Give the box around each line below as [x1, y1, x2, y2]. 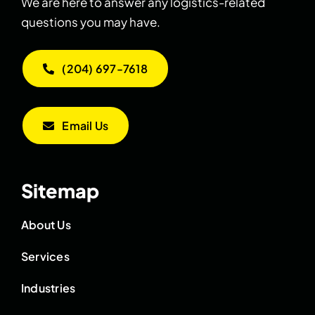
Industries [20, 281, 76, 296]
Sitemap [20, 179, 99, 203]
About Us [20, 217, 71, 233]
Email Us [62, 118, 109, 134]
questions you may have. [20, 14, 160, 30]
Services [20, 249, 70, 264]
